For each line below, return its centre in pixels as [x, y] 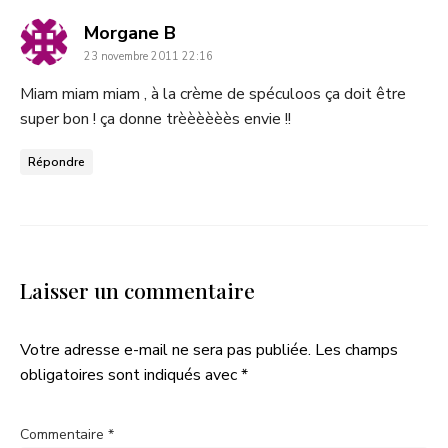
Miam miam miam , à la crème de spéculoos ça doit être [213, 93]
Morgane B [130, 32]
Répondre [56, 161]
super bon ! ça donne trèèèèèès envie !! [155, 118]
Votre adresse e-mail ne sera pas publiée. [165, 349]
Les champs [356, 349]
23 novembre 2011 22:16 [148, 56]
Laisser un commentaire [137, 289]
